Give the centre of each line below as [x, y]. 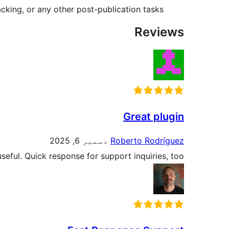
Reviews [159, 32]
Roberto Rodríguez [147, 141]
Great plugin [154, 117]
